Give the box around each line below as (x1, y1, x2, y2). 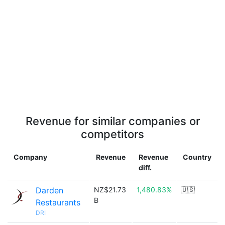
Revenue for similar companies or (25, 115, 200, 128)
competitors (81, 128, 144, 141)
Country (183, 153, 211, 161)
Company (14, 153, 47, 161)
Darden (36, 185, 63, 195)
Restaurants (36, 197, 80, 207)
